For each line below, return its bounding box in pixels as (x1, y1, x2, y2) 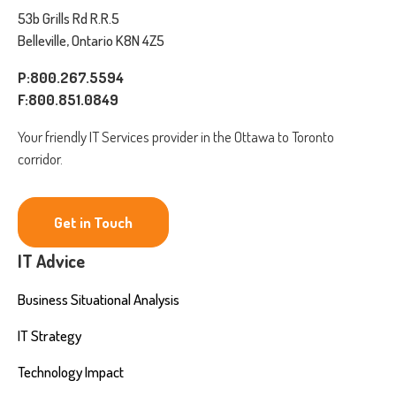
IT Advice (18, 249, 85, 272)
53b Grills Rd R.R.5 (18, 9, 119, 27)
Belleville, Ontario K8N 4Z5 (18, 31, 164, 49)
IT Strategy (18, 326, 81, 345)
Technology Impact (18, 362, 124, 381)
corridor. (18, 149, 63, 168)
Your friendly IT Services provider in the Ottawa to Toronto (18, 127, 334, 146)
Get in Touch (54, 213, 133, 232)
